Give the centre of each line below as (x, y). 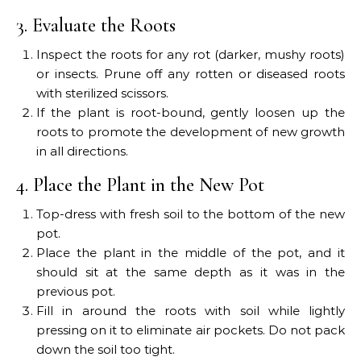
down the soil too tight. (106, 350)
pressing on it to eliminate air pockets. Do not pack (191, 330)
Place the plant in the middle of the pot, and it (191, 253)
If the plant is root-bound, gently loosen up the (191, 113)
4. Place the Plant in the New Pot (140, 185)
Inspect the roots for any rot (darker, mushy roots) (191, 55)
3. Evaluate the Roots (96, 26)
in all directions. (82, 151)
